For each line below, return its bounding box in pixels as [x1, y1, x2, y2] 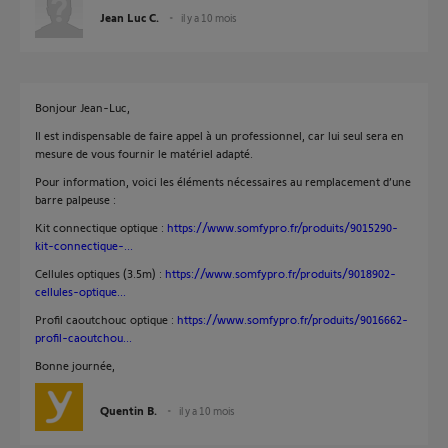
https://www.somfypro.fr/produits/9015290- [167, 220, 398, 234]
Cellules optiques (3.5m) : [35, 266, 165, 280]
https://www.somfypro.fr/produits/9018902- [165, 266, 396, 280]
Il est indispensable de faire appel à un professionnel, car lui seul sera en [35, 128, 404, 142]
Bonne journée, [35, 358, 115, 372]
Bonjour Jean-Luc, [35, 100, 130, 114]
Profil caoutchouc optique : [35, 312, 177, 326]
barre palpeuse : [35, 192, 116, 206]
